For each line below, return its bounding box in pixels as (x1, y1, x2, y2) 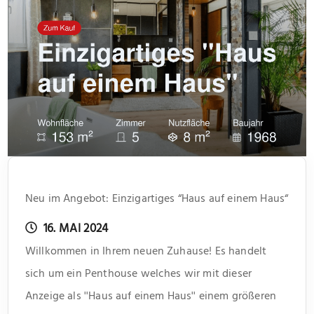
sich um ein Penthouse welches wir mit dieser (25, 264, 252, 282)
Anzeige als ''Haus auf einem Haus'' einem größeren (25, 286, 277, 305)
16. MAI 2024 (40, 218, 109, 238)
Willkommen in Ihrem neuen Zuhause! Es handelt (25, 241, 267, 260)
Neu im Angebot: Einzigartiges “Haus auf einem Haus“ (25, 189, 289, 207)
